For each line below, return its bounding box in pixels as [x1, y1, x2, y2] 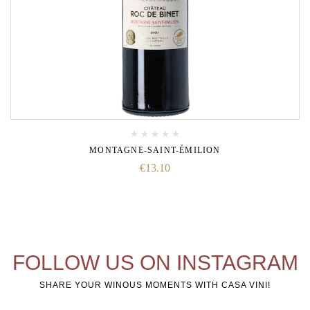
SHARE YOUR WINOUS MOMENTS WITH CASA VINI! [39, 280, 271, 290]
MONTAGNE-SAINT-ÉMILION [89, 145, 221, 155]
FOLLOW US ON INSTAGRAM [12, 250, 298, 274]
